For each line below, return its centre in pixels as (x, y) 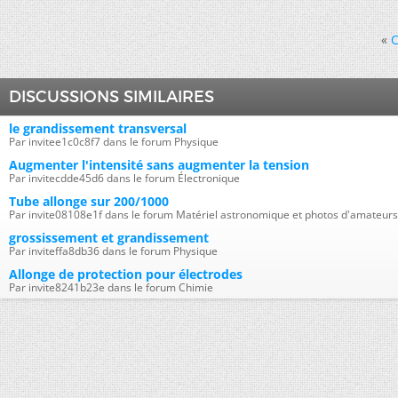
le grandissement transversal (98, 128)
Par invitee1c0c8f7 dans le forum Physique (114, 142)
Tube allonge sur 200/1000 (89, 201)
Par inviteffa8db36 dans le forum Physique (113, 251)
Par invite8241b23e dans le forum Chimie (111, 287)
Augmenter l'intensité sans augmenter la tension (159, 165)
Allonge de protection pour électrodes (126, 274)
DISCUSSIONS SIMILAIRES (111, 97)
